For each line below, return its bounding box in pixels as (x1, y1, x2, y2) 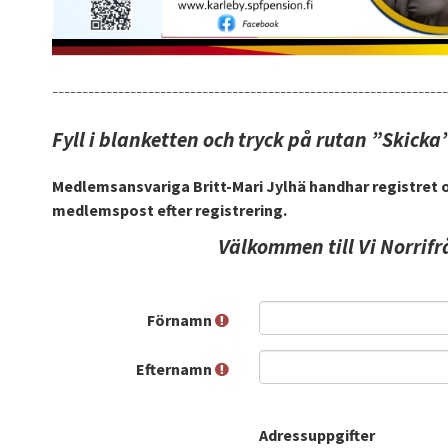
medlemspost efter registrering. (51, 200, 287, 221)
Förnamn (147, 310, 215, 331)
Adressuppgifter (259, 425, 375, 446)
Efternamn (136, 359, 215, 380)
